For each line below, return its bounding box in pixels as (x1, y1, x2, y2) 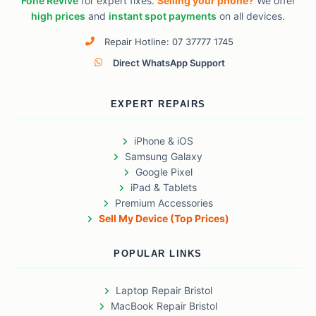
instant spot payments (109, 10, 217, 23)
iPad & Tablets (130, 181, 197, 194)
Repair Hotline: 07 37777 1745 (104, 36, 233, 48)
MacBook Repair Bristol (110, 300, 217, 312)
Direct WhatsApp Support (112, 57, 225, 69)
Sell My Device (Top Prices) (98, 212, 229, 225)
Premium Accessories (114, 197, 213, 209)
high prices (31, 10, 85, 23)
